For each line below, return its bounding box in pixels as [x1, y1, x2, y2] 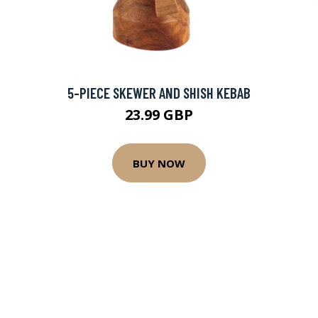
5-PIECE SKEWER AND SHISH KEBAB [67, 84, 251, 102]
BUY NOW [133, 155, 185, 170]
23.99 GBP [125, 105, 193, 124]
